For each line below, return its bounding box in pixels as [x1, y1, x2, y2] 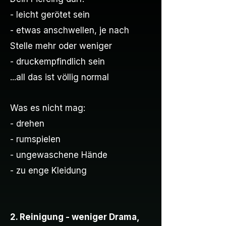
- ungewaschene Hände [10, 150, 107, 160]
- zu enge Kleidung [10, 165, 87, 176]
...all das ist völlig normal [10, 72, 109, 82]
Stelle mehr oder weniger [10, 41, 112, 51]
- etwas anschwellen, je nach [10, 25, 129, 35]
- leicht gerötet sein [10, 10, 90, 20]
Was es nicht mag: [10, 103, 85, 113]
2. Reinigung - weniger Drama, [10, 212, 139, 222]
